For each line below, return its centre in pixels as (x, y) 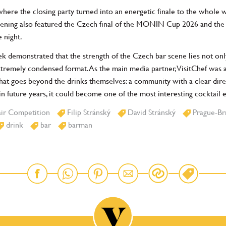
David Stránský (151, 112)
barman (79, 125)
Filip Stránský (88, 112)
